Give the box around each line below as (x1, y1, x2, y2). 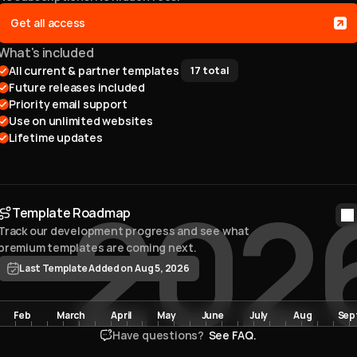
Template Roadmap (12, 204, 131, 222)
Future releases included (9, 80, 145, 95)
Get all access (10, 15, 86, 30)
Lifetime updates (9, 130, 103, 145)
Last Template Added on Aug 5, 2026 (19, 261, 190, 275)
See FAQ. (206, 328, 257, 343)
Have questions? (112, 328, 206, 343)
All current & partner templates (9, 63, 182, 78)
